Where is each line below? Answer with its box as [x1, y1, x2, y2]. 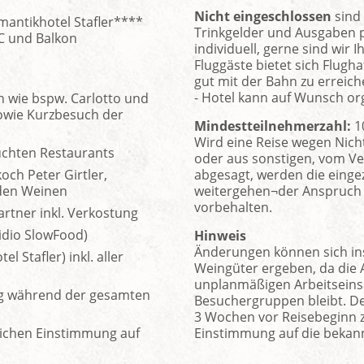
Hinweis [194, 226, 246, 245]
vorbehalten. [194, 197, 272, 216]
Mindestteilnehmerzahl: [194, 116, 351, 135]
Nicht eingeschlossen [194, 6, 331, 25]
